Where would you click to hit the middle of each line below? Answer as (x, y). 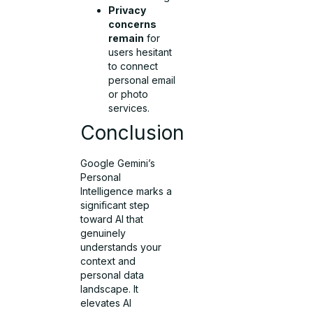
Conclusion (133, 132)
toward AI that (112, 219)
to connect (133, 66)
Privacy (128, 10)
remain (126, 38)
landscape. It (110, 289)
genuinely (103, 233)
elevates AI (106, 303)
